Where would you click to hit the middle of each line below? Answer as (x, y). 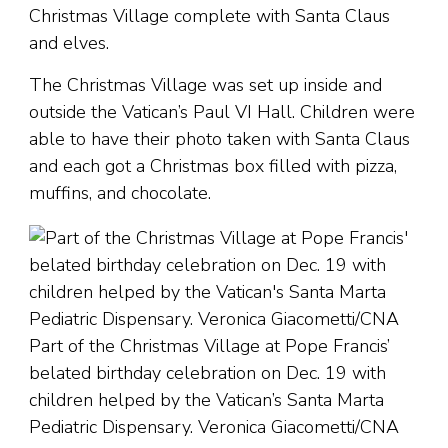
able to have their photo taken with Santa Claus (219, 139)
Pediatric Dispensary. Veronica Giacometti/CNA (214, 427)
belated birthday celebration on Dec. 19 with (207, 373)
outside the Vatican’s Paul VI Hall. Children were (222, 112)
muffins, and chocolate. (120, 193)
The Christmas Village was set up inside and (205, 85)
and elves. (69, 43)
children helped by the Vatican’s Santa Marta (206, 400)
